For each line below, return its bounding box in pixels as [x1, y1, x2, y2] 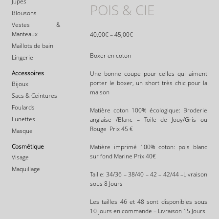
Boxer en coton [90, 51, 132, 60]
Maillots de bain [12, 41, 53, 50]
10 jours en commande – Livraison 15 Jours [90, 206, 205, 215]
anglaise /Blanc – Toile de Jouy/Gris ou [90, 115, 207, 124]
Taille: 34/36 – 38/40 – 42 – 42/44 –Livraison [90, 170, 207, 178]
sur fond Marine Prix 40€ [90, 152, 156, 160]
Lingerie [12, 53, 33, 62]
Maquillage [12, 164, 40, 173]
